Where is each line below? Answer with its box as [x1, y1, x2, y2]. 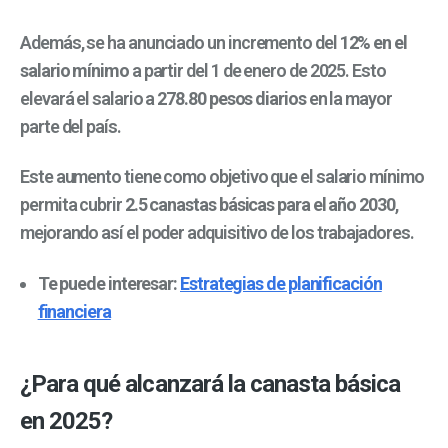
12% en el [339, 31, 407, 53]
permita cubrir [20, 194, 125, 216]
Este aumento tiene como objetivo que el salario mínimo [20, 166, 424, 188]
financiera [37, 300, 111, 322]
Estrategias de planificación [180, 272, 382, 294]
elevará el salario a [20, 87, 158, 109]
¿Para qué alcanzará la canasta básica [20, 369, 401, 398]
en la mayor [305, 87, 392, 109]
